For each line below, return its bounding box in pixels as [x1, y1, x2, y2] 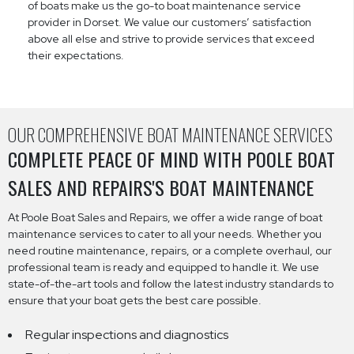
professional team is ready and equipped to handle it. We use [8, 259, 319, 274]
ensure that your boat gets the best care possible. [8, 292, 262, 307]
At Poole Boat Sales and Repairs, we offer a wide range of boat [8, 209, 322, 224]
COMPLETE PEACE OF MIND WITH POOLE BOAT [8, 144, 335, 173]
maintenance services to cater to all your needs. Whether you [8, 226, 322, 241]
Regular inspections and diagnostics [25, 326, 228, 343]
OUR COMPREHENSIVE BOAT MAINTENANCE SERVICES [8, 121, 333, 147]
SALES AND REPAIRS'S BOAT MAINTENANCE [8, 172, 314, 201]
